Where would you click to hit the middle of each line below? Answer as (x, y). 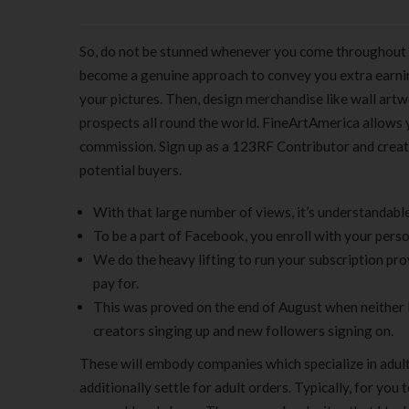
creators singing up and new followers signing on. (243, 330)
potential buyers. (131, 170)
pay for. (116, 283)
